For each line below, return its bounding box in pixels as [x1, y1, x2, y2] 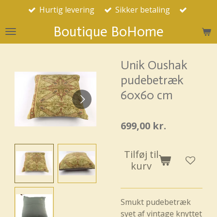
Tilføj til [124, 148, 158, 161]
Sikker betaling [115, 4, 170, 15]
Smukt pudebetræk [121, 197, 191, 207]
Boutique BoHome [53, 23, 164, 40]
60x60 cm [121, 88, 173, 103]
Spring [4, 6, 29, 14]
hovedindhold [4, 29, 56, 37]
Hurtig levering [39, 4, 95, 15]
